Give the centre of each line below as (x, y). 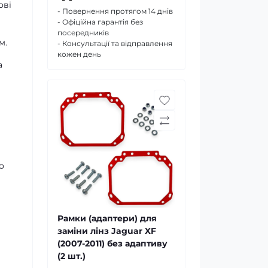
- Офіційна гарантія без (100, 22)
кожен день (79, 54)
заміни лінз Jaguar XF (107, 231)
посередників (83, 33)
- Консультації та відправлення (115, 43)
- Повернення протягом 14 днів (115, 11)
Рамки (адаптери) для (107, 218)
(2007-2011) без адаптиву (112, 243)
